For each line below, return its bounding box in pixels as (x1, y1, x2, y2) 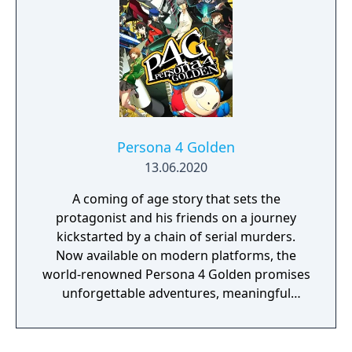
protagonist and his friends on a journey (56, 209, 296, 226)
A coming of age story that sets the (71, 190, 280, 207)
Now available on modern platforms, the (56, 247, 296, 264)
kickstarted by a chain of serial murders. (57, 228, 295, 245)
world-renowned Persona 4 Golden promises (42, 266, 310, 283)
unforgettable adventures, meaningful (61, 284, 291, 302)
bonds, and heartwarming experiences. (59, 303, 293, 321)
